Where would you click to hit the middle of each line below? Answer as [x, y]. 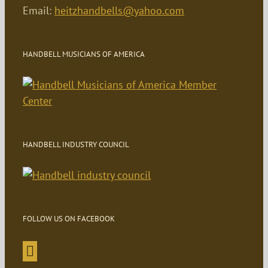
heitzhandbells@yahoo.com [119, 10]
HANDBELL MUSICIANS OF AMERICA [84, 54]
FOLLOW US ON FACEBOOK [69, 218]
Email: [39, 10]
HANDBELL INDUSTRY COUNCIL [76, 144]
